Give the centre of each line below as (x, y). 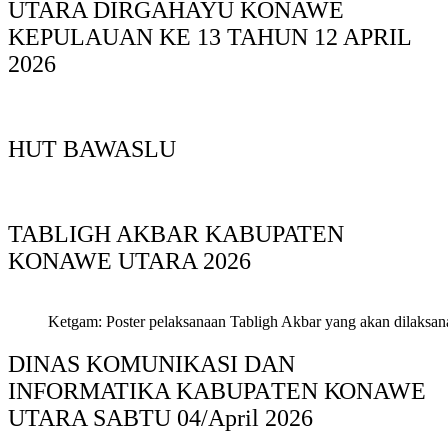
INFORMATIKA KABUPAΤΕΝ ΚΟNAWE (217, 390)
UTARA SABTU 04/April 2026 (160, 417)
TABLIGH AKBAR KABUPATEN (176, 233)
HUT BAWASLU (92, 149)
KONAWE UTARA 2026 (129, 260)
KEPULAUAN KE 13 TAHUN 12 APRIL (209, 37)
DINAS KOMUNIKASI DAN (151, 363)
